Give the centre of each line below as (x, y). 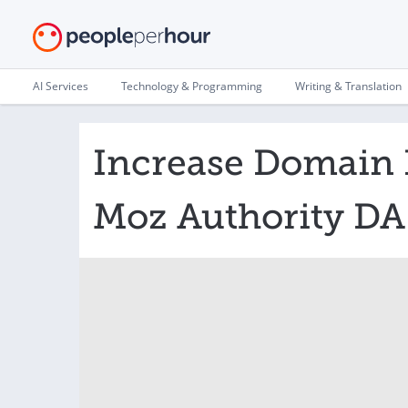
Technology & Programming (192, 86)
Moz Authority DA (249, 217)
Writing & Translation (348, 86)
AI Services (61, 86)
